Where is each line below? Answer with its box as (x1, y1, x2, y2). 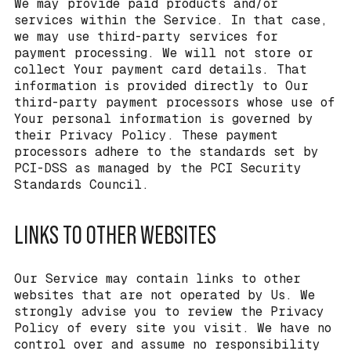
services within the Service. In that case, (14, 12, 327, 27)
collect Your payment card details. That (14, 61, 307, 77)
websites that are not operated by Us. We (14, 288, 315, 303)
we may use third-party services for (14, 28, 278, 44)
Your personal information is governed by (14, 110, 313, 126)
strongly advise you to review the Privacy (14, 304, 324, 320)
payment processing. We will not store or (14, 45, 313, 60)
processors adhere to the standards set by (14, 143, 319, 159)
